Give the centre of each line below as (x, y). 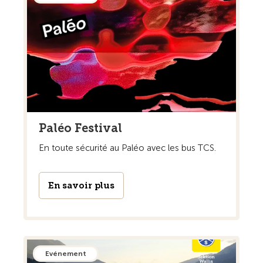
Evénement (66, 253)
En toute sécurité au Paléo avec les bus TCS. (127, 148)
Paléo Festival (80, 128)
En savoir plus (81, 185)
